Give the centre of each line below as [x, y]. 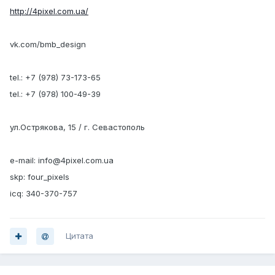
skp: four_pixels [40, 177]
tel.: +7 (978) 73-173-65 [55, 78]
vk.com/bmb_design [48, 45]
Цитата [79, 236]
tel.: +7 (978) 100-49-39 [55, 94]
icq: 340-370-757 [44, 194]
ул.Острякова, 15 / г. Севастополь [77, 127]
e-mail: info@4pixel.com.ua [62, 161]
